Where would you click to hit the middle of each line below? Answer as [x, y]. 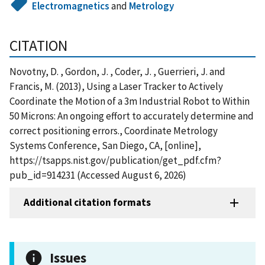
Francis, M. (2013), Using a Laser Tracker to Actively [116, 86]
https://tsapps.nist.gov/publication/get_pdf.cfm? [115, 160]
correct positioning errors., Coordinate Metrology [114, 130]
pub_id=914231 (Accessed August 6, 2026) [98, 175]
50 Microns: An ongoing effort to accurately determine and [132, 116]
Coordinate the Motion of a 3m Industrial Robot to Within [130, 101]
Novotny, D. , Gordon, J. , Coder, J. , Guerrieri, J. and [117, 71]
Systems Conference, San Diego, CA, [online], [105, 145]
